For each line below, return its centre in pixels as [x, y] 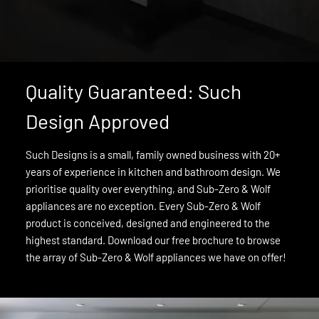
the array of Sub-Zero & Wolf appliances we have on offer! [156, 257]
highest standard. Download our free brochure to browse [153, 240]
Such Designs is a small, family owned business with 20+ [153, 155]
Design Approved [97, 121]
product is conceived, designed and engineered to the [147, 223]
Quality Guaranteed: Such [133, 91]
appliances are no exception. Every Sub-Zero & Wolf [143, 206]
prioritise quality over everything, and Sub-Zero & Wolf [148, 189]
